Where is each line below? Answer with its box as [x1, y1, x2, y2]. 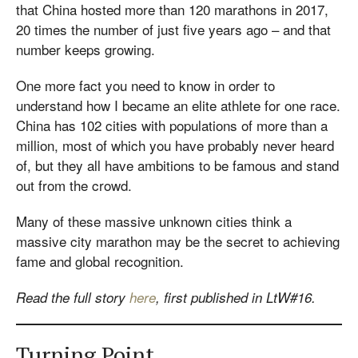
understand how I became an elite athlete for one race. [16, 95, 340, 115]
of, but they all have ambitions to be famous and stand [16, 155, 339, 175]
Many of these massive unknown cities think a [16, 211, 292, 231]
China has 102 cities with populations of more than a [16, 115, 328, 135]
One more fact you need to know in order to [16, 75, 275, 95]
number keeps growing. [16, 39, 155, 59]
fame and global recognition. [16, 251, 184, 271]
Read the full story [16, 288, 129, 307]
